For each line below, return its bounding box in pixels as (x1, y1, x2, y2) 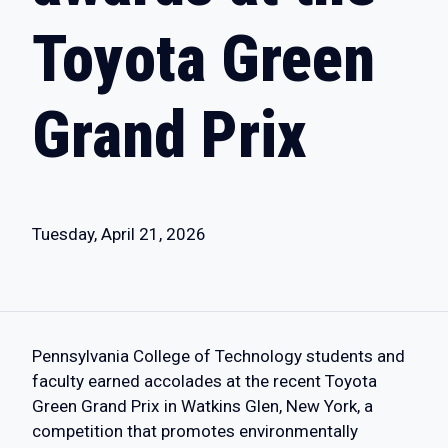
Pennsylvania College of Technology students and (32, 346, 405, 366)
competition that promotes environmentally (32, 421, 358, 441)
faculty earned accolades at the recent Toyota (32, 371, 377, 391)
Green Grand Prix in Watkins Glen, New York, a (32, 396, 373, 416)
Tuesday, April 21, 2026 (32, 224, 206, 244)
